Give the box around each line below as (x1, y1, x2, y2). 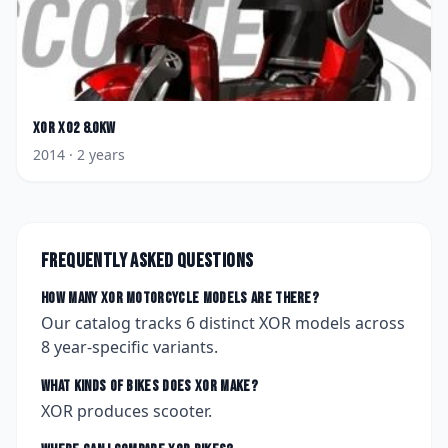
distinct (195, 312, 259, 334)
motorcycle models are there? (122, 289, 320, 308)
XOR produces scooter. (41, 400, 212, 422)
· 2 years (65, 145, 125, 164)
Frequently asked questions (41, 249, 254, 273)
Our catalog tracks (41, 312, 186, 334)
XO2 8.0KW (58, 119, 116, 138)
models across (291, 312, 405, 334)
